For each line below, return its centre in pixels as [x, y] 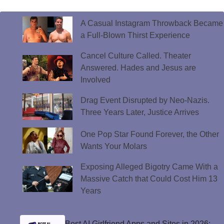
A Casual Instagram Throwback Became [151, 23]
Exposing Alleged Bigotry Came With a [149, 167]
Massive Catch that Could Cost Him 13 [149, 179]
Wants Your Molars [114, 146]
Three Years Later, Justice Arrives [139, 112]
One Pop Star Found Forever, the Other [149, 134]
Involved [95, 80]
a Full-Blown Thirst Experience [136, 35]
